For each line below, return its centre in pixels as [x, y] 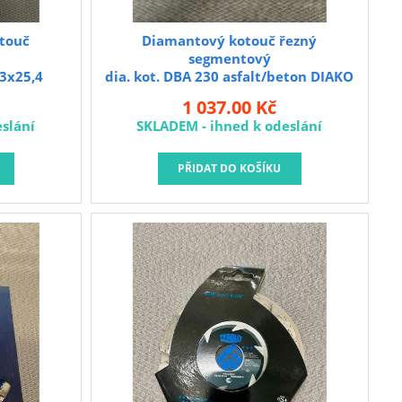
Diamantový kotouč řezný [230, 40]
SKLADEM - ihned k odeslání [230, 125]
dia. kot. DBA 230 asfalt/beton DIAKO [230, 76]
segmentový [229, 58]
